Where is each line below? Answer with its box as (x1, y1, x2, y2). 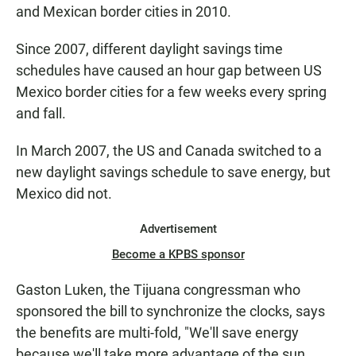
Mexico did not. (16, 185, 112, 202)
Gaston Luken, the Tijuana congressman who (16, 281, 300, 298)
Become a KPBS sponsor (111, 247, 245, 261)
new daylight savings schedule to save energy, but (16, 164, 331, 180)
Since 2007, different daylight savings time (16, 41, 283, 57)
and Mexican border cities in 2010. (16, 3, 231, 20)
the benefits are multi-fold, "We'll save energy (16, 324, 299, 341)
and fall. (16, 105, 66, 122)
